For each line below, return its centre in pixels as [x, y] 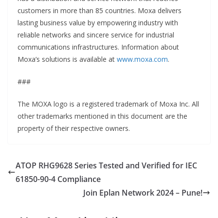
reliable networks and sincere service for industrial [96, 35]
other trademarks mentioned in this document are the [102, 116]
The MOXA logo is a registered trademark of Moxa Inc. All [108, 104]
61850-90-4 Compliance [58, 179]
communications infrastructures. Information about [98, 47]
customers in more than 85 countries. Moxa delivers [100, 11]
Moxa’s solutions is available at [67, 59]
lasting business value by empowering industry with [98, 23]
